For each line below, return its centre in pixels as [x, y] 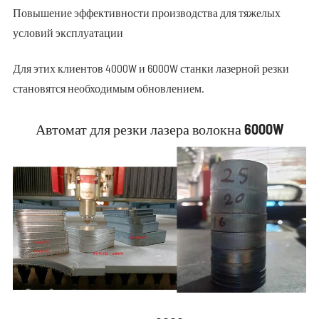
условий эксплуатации [68, 32]
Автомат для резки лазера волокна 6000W [159, 129]
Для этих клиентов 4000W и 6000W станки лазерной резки [151, 68]
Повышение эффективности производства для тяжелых [146, 12]
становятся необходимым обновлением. [108, 88]
